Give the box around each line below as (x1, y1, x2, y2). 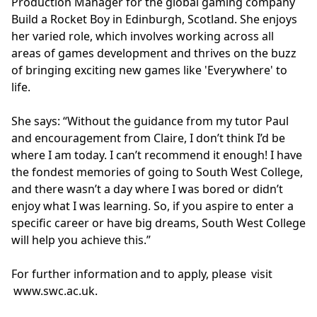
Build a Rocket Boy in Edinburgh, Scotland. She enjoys (11, 11, 297, 28)
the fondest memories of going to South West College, (11, 164, 303, 180)
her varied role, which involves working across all (11, 28, 274, 45)
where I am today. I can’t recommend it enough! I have (11, 147, 302, 163)
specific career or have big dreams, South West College (11, 215, 306, 231)
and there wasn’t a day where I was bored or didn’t (11, 181, 283, 197)
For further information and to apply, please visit (11, 266, 272, 282)
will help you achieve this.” (11, 232, 154, 248)
